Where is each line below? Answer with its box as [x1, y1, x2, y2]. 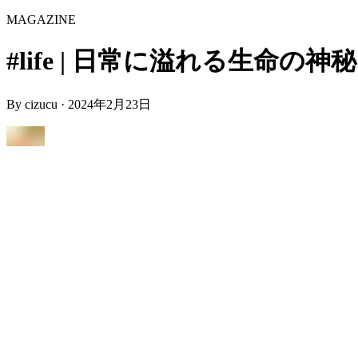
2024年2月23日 [68, 97, 151, 111]
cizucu [25, 97, 58, 111]
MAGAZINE [6, 13, 76, 26]
